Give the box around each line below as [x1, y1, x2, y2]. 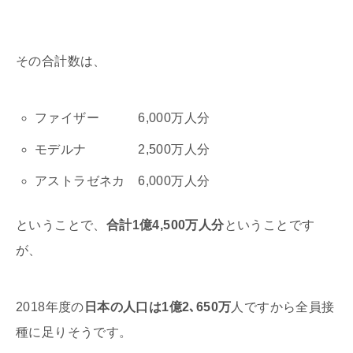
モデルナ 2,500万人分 [35, 143, 210, 157]
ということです [224, 218, 315, 232]
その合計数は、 [16, 54, 106, 69]
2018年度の [16, 300, 84, 314]
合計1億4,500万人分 [106, 218, 225, 232]
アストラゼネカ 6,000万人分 [35, 174, 210, 188]
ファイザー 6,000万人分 [35, 111, 210, 125]
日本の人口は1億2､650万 [84, 300, 232, 314]
